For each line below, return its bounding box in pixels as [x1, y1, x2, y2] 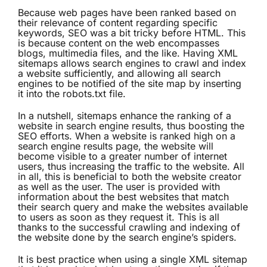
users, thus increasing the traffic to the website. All [18, 160, 244, 173]
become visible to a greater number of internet [18, 150, 227, 163]
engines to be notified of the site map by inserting [18, 77, 241, 90]
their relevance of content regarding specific [18, 17, 218, 29]
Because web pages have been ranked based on [18, 7, 236, 19]
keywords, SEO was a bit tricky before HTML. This [18, 27, 246, 39]
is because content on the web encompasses [18, 37, 219, 49]
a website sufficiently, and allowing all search [18, 67, 221, 80]
